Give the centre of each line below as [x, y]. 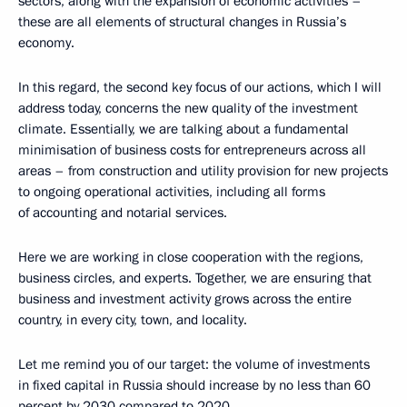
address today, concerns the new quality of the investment [188, 109]
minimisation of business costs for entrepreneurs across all [192, 150]
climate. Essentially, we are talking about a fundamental [184, 129]
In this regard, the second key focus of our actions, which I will [200, 88]
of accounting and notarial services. [123, 213]
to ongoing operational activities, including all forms [172, 192]
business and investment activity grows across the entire [185, 299]
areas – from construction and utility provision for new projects [203, 171]
